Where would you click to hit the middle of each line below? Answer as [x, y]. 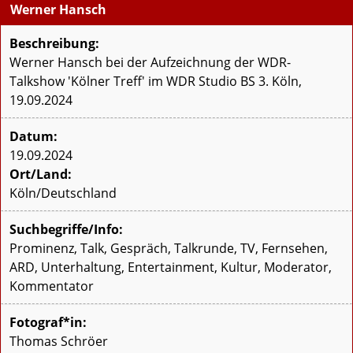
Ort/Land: [41, 175]
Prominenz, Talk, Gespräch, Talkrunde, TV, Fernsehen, [169, 249]
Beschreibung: [54, 44]
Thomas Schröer [59, 342]
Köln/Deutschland [63, 193]
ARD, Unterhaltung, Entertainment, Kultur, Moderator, [171, 268]
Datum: [33, 137]
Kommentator [52, 286]
